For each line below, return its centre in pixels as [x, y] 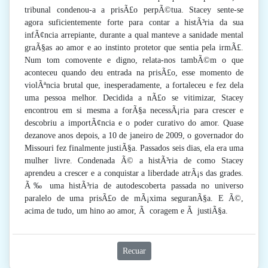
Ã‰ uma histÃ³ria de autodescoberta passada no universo [134, 186]
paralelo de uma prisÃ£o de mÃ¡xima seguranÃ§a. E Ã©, [134, 199]
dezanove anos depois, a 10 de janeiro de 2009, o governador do [134, 136]
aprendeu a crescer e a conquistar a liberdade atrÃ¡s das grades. [134, 173]
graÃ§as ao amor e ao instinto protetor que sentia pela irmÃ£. [134, 48]
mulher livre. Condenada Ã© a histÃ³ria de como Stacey [134, 161]
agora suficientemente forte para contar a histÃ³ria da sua [134, 23]
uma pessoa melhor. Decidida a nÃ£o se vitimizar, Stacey [134, 98]
